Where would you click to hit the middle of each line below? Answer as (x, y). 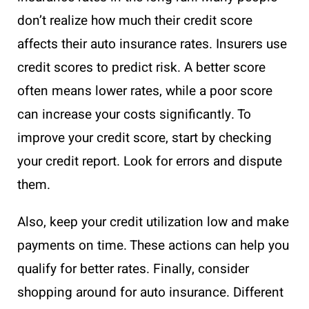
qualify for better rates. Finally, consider (133, 269)
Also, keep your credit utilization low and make (153, 222)
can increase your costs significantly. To (134, 114)
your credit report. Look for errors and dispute (150, 161)
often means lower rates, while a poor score (145, 91)
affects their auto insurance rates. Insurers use (152, 44)
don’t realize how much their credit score (135, 20)
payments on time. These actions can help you (153, 245)
